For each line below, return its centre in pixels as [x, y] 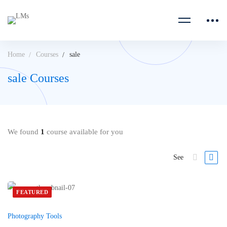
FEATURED [32, 192]
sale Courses [38, 78]
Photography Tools [35, 216]
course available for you [84, 132]
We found [24, 132]
